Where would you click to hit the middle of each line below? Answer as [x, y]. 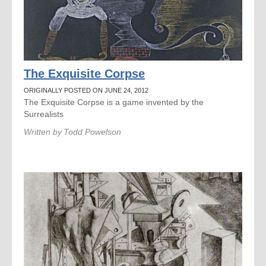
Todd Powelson [92, 132]
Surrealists [44, 114]
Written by [43, 132]
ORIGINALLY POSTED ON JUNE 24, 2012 [86, 90]
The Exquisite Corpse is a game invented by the [114, 102]
